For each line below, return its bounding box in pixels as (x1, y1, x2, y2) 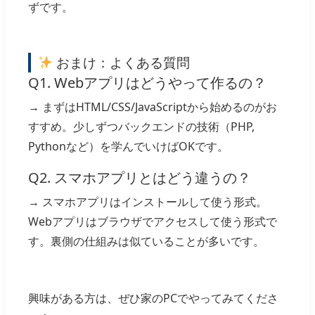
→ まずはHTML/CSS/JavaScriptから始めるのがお (28, 98, 277, 115)
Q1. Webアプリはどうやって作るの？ (28, 72, 266, 92)
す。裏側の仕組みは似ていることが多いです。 (28, 233, 264, 250)
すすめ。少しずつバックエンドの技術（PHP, (28, 118, 255, 134)
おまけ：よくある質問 (53, 52, 191, 72)
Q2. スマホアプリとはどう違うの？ (28, 168, 251, 188)
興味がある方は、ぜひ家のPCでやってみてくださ (28, 290, 278, 307)
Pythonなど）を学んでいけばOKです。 (28, 138, 229, 154)
